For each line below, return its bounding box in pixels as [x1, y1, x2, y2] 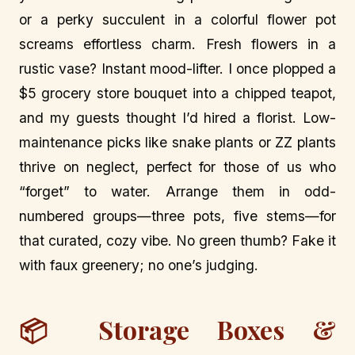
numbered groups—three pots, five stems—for [19, 207, 336, 224]
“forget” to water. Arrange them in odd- [19, 182, 336, 200]
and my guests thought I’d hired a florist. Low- [19, 109, 336, 126]
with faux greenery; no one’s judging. [19, 256, 258, 273]
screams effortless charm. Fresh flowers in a [19, 35, 336, 52]
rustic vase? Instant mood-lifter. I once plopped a [19, 59, 336, 77]
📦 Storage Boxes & [19, 312, 336, 347]
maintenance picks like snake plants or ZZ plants [19, 133, 336, 151]
